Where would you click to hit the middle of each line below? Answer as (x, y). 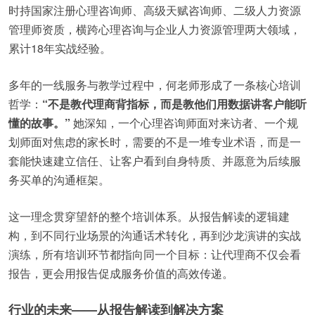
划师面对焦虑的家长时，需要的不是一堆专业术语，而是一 (155, 142)
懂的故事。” (39, 123)
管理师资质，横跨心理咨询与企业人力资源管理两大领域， (155, 29)
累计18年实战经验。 (60, 48)
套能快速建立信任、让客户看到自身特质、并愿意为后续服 (155, 161)
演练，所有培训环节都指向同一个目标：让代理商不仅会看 (155, 254)
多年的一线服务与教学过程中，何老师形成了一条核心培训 (155, 85)
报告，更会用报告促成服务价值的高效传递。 (121, 273)
